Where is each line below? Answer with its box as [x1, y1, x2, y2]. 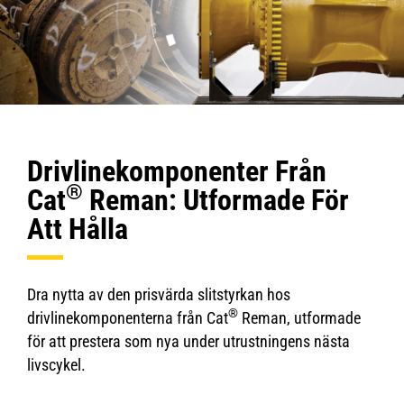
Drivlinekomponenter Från [27, 154, 326, 188]
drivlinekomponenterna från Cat [27, 308, 228, 327]
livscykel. [27, 355, 86, 374]
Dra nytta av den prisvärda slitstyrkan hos [27, 285, 290, 304]
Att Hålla [27, 212, 128, 246]
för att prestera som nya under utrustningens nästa [27, 332, 350, 351]
